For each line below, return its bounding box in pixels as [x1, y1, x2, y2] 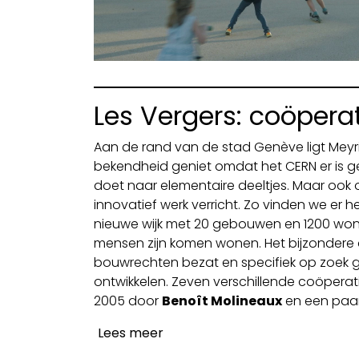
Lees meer [98, 323, 163, 342]
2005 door [94, 291, 162, 310]
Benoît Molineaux [162, 291, 282, 310]
